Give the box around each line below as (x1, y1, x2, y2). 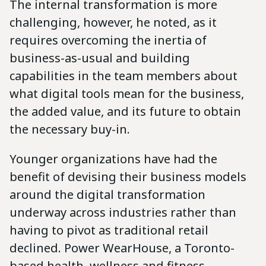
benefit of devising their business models (9, 168, 246, 185)
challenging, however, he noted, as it (9, 14, 217, 30)
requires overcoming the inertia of (9, 31, 207, 48)
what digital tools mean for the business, (9, 85, 244, 102)
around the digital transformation (9, 186, 205, 202)
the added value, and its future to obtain (9, 103, 241, 119)
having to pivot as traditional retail (9, 221, 208, 238)
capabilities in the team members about (9, 67, 237, 84)
